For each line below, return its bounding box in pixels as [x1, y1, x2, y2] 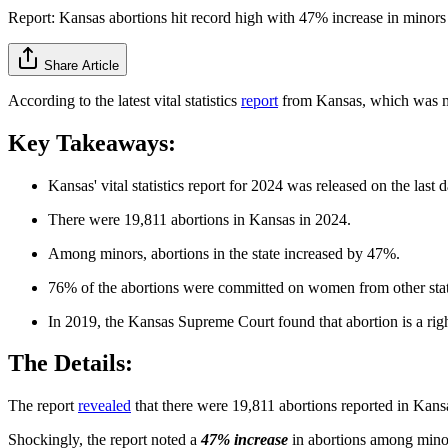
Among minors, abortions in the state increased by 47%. [48, 244, 400, 262]
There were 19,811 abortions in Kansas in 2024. [48, 210, 351, 228]
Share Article [44, 57, 119, 73]
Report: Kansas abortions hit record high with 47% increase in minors [8, 8, 446, 26]
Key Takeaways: [8, 129, 176, 156]
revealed [78, 397, 131, 415]
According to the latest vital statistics [8, 91, 241, 109]
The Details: [8, 350, 133, 377]
